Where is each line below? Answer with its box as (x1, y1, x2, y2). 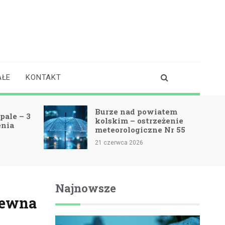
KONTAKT (26, 73, 61, 82)
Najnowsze (55, 180, 116, 195)
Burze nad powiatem (95, 106, 178, 117)
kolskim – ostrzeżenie (95, 115, 184, 126)
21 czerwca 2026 (95, 139, 144, 146)
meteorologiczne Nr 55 (95, 124, 186, 135)
